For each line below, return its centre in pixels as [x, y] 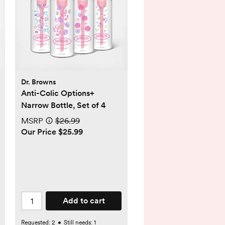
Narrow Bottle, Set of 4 [64, 105]
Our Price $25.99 [52, 132]
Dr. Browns [39, 82]
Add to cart [84, 201]
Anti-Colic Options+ [58, 93]
